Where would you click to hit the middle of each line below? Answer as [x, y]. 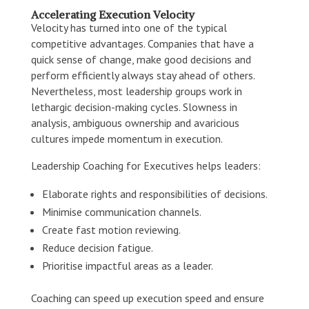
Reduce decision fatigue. [97, 247]
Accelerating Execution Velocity [112, 14]
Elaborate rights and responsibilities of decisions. [154, 193]
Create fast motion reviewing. [111, 229]
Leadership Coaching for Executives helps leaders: [146, 165]
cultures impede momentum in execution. [127, 138]
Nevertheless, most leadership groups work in [136, 91]
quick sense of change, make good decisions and [141, 59]
